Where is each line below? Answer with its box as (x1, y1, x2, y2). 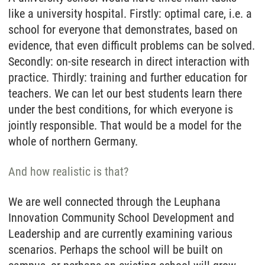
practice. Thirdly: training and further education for (8, 70, 247, 85)
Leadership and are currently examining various (8, 226, 232, 241)
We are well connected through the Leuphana (8, 194, 221, 209)
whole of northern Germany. (8, 134, 138, 148)
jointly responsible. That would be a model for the (8, 118, 241, 132)
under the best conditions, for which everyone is (8, 102, 233, 117)
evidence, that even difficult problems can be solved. (8, 38, 255, 53)
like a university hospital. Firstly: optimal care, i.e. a (8, 6, 252, 21)
